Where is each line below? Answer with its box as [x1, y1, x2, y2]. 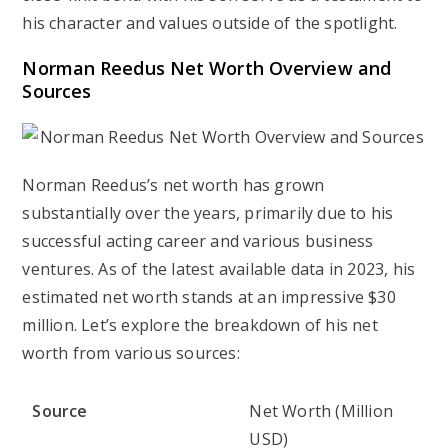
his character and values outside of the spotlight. [22, 12, 398, 34]
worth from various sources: [22, 342, 240, 364]
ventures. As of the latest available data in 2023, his [22, 258, 416, 280]
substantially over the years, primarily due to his [22, 202, 394, 224]
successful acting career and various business [22, 230, 374, 252]
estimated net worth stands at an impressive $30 [22, 286, 396, 308]
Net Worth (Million [249, 400, 394, 422]
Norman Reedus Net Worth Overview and [22, 56, 392, 80]
